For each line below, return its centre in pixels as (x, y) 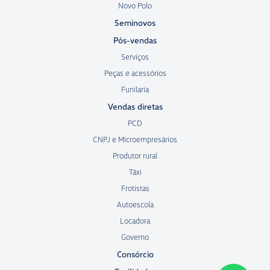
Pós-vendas (135, 40)
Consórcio (135, 254)
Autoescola (135, 205)
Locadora (135, 221)
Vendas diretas (135, 107)
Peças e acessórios (135, 73)
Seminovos (135, 23)
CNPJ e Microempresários (135, 140)
